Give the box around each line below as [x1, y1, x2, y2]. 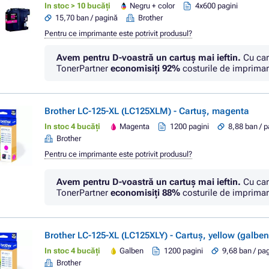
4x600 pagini [195, 1, 238, 10]
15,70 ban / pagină [55, 13, 118, 22]
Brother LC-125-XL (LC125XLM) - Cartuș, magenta [44, 106, 249, 116]
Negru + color [130, 1, 175, 10]
